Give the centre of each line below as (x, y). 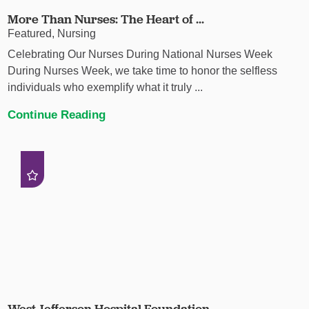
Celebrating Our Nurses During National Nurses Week (140, 54)
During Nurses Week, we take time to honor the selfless (143, 71)
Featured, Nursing (52, 33)
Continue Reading (57, 115)
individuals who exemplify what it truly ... (106, 88)
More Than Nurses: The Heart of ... (106, 19)
